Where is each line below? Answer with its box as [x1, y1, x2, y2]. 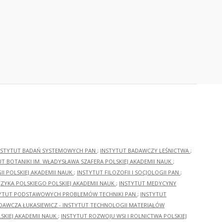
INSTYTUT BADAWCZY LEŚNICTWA [100, 147, 190, 155]
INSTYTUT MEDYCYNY [119, 179, 176, 187]
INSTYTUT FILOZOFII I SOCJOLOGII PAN [77, 168, 180, 176]
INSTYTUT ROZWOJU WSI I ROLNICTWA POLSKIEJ [61, 212, 187, 220]
